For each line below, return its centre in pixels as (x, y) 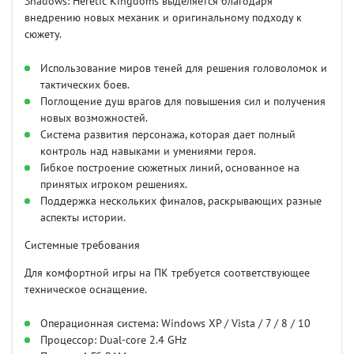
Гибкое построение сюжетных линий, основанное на (170, 168)
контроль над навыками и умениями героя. (148, 152)
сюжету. (43, 35)
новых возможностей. (94, 119)
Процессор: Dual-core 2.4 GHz (113, 341)
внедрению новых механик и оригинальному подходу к (163, 18)
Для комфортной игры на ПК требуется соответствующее (167, 273)
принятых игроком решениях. (114, 185)
